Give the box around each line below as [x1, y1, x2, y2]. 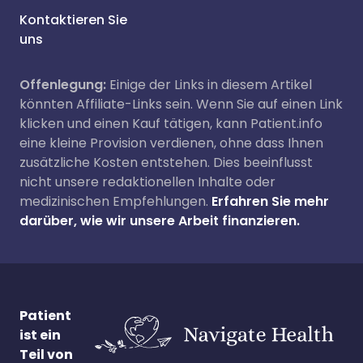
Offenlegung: [19, 75, 106, 94]
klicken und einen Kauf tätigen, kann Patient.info [19, 114, 322, 133]
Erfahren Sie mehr [211, 192, 329, 211]
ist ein [19, 325, 61, 344]
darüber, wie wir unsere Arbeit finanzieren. [19, 211, 300, 230]
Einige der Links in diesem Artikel [106, 75, 312, 94]
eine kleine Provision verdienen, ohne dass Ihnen [19, 134, 323, 152]
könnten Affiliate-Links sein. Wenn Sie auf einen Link [19, 95, 343, 113]
